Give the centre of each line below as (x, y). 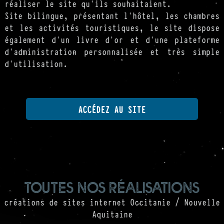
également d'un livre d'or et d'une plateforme (112, 39)
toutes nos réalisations (112, 186)
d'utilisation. (36, 63)
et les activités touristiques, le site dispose (112, 27)
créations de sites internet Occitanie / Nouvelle (112, 202)
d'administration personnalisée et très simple (112, 51)
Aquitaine (112, 214)
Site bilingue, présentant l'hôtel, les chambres (112, 15)
